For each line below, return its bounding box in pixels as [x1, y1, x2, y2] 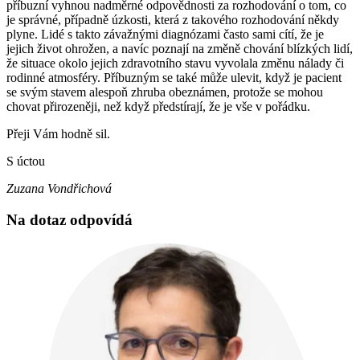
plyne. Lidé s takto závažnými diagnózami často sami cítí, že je [6, 27, 324, 42]
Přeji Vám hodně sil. [6, 127, 110, 141]
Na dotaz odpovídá [6, 211, 133, 228]
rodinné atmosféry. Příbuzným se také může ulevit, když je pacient [6, 71, 342, 85]
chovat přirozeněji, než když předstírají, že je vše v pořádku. [6, 100, 310, 114]
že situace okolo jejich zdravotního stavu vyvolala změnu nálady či [6, 56, 344, 71]
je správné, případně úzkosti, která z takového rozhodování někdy [6, 13, 339, 27]
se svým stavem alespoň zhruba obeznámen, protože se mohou [6, 85, 323, 100]
